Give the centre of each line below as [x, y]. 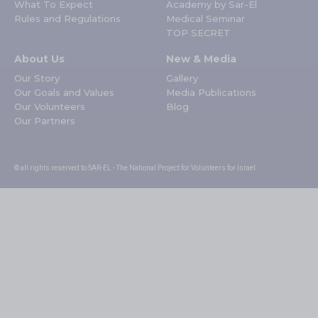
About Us [39, 59]
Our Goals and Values [64, 93]
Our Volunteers [50, 107]
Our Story [37, 78]
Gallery [182, 78]
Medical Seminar [205, 19]
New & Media [201, 59]
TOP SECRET [198, 33]
